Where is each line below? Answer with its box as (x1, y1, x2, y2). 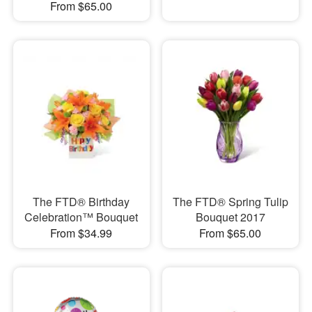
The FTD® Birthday (33, 193, 130, 210)
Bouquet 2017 (195, 208, 265, 225)
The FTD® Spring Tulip (172, 193, 288, 210)
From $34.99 (50, 224, 113, 241)
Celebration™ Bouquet (24, 208, 139, 225)
